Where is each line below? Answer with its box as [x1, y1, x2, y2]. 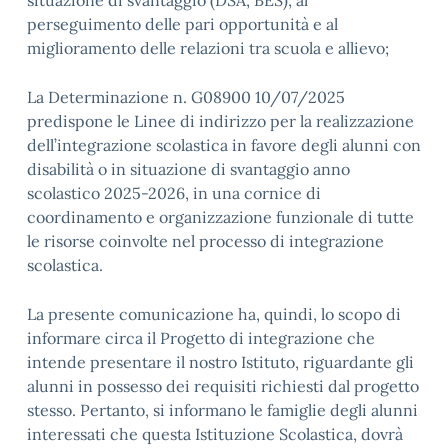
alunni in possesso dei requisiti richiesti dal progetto [27, 376, 419, 396]
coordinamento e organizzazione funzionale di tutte [27, 207, 414, 227]
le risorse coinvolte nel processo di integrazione [27, 231, 384, 251]
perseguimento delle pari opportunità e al [27, 14, 338, 34]
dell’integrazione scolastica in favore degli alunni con [27, 135, 421, 155]
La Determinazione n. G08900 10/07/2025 [27, 87, 345, 107]
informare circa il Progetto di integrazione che [27, 328, 375, 348]
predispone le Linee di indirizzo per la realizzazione [27, 111, 414, 131]
